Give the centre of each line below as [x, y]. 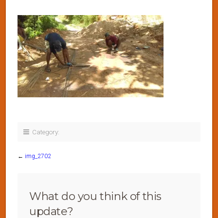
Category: [44, 132]
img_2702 [38, 156]
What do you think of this [96, 196]
